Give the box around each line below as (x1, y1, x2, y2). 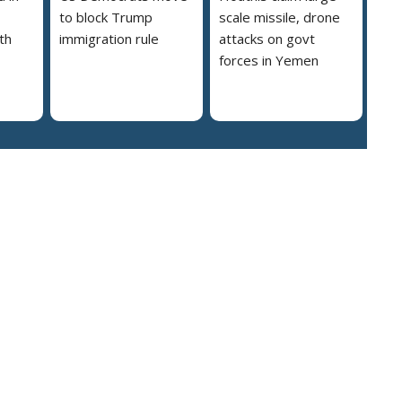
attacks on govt (219, 29, 315, 48)
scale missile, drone (219, 7, 340, 26)
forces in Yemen (219, 50, 319, 69)
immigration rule (59, 29, 159, 48)
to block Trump (59, 7, 153, 26)
